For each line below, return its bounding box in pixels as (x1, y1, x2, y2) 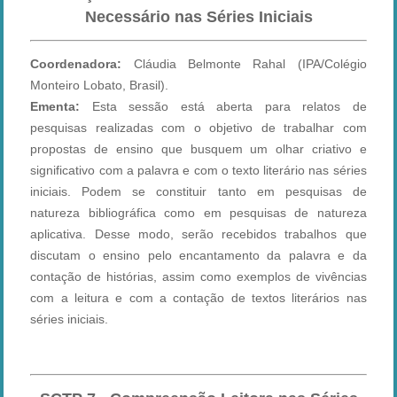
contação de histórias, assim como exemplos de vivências (30, 269, 367, 284)
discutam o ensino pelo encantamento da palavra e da (30, 248, 367, 263)
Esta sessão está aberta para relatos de (80, 99, 367, 114)
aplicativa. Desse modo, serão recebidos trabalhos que (30, 227, 367, 242)
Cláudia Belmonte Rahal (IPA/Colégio (121, 57, 367, 72)
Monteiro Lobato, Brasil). (30, 78, 169, 93)
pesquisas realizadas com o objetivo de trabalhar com (30, 121, 367, 136)
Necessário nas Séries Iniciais (84, 8, 313, 27)
